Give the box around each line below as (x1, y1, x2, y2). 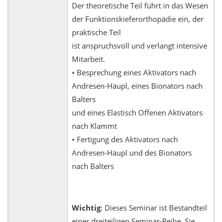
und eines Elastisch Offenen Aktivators (72, 108, 203, 117)
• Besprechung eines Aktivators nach (72, 67, 196, 77)
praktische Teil (72, 27, 121, 37)
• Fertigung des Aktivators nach (72, 134, 178, 144)
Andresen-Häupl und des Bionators (72, 148, 192, 158)
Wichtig (72, 203, 101, 213)
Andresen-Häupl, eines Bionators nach (72, 81, 203, 91)
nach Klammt (72, 121, 117, 131)
